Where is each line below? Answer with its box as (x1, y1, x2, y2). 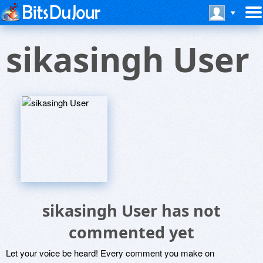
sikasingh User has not (42, 200, 221, 221)
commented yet (69, 221, 194, 243)
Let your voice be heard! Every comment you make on (6, 247, 214, 259)
